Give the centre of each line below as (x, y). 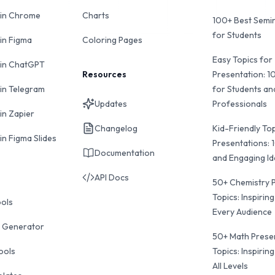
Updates (111, 104)
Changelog (116, 128)
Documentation (125, 153)
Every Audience (242, 212)
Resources (105, 74)
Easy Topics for (242, 60)
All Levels (230, 266)
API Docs (112, 177)
